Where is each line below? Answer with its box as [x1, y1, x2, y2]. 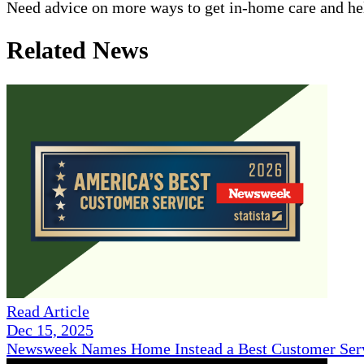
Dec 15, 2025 [6, 321, 93, 340]
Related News [6, 37, 149, 64]
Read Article [6, 302, 89, 321]
